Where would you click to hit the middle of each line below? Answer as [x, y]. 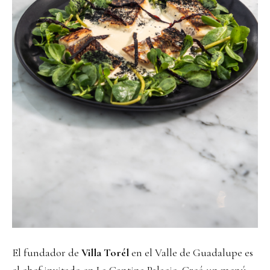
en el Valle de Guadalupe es [191, 253]
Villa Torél [105, 253]
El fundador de [47, 253]
